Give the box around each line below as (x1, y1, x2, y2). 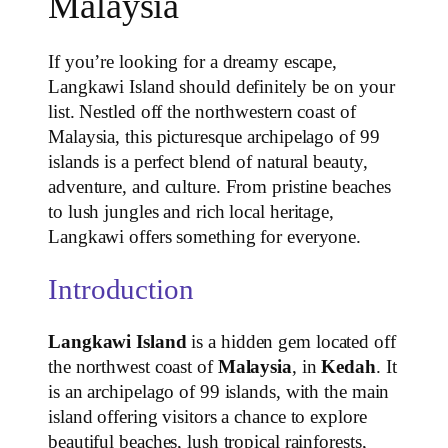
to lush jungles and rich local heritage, (48, 202, 334, 223)
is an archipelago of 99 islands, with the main (48, 381, 390, 402)
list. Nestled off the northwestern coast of (48, 102, 356, 123)
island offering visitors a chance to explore (48, 406, 367, 427)
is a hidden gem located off (186, 331, 396, 352)
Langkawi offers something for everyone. (48, 227, 362, 248)
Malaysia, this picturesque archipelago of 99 (48, 127, 380, 148)
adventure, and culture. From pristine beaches (48, 177, 391, 198)
